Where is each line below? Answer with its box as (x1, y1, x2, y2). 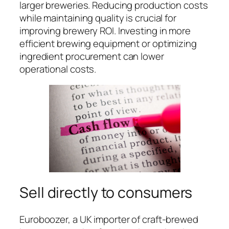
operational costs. (19, 62, 97, 76)
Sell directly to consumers (19, 182, 193, 203)
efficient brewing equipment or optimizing (19, 36, 197, 50)
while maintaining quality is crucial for (19, 11, 176, 25)
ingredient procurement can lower (19, 49, 164, 63)
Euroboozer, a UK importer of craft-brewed (19, 212, 198, 226)
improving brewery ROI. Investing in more (19, 24, 191, 37)
